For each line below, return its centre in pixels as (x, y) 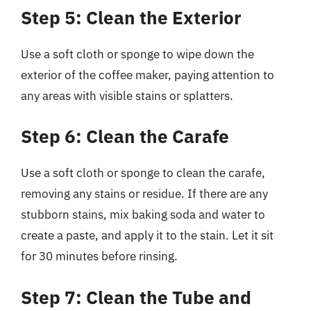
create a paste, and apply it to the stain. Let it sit (147, 235)
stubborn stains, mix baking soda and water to (143, 215)
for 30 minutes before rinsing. (99, 256)
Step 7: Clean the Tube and (136, 297)
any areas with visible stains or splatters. (127, 95)
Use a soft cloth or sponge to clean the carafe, (143, 173)
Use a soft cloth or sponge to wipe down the (137, 54)
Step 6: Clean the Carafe (125, 136)
